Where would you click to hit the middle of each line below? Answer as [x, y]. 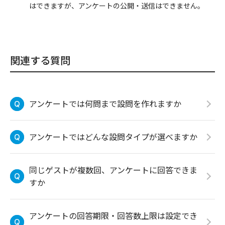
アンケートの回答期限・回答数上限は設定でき [113, 215]
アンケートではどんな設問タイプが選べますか [113, 137]
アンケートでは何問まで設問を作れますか [105, 103]
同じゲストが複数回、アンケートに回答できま [113, 170]
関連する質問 [40, 60]
